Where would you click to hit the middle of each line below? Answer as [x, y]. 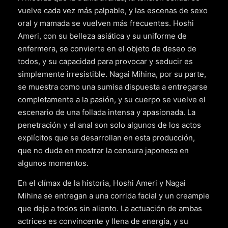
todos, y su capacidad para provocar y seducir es [105, 62]
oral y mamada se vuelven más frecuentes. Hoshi [106, 23]
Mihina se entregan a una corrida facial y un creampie [114, 196]
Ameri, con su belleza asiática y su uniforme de [102, 36]
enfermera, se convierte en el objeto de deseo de [107, 49]
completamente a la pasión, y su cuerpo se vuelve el [112, 100]
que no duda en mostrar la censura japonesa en [103, 151]
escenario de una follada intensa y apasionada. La [107, 112]
